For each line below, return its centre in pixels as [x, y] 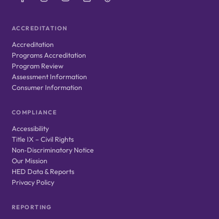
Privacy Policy [33, 182]
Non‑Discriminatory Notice [53, 150]
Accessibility [30, 129]
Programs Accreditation [49, 55]
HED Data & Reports [43, 172]
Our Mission [30, 161]
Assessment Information [49, 77]
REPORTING [32, 207]
